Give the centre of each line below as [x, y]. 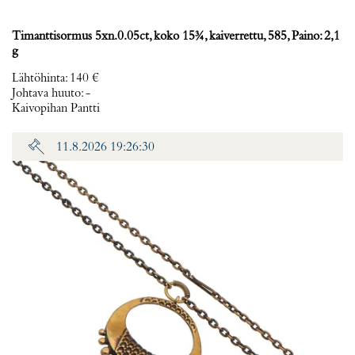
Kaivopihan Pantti [56, 109]
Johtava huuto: [49, 94]
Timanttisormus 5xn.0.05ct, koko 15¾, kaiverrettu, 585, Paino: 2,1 [176, 36]
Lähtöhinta [38, 78]
